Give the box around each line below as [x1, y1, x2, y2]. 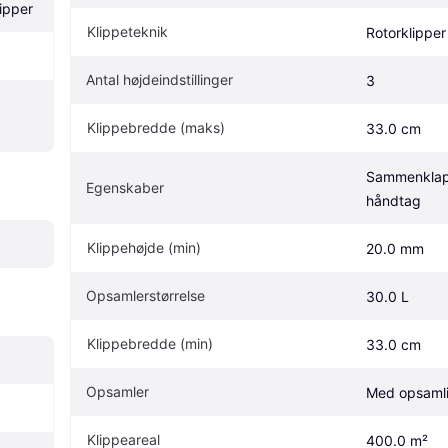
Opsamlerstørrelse [86, 287, 205, 305]
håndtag [366, 192, 421, 210]
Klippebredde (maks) [87, 119, 225, 137]
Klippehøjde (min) [87, 239, 201, 257]
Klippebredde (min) [87, 335, 213, 353]
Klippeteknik [87, 23, 168, 41]
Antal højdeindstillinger [86, 71, 233, 89]
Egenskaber [86, 179, 164, 197]
